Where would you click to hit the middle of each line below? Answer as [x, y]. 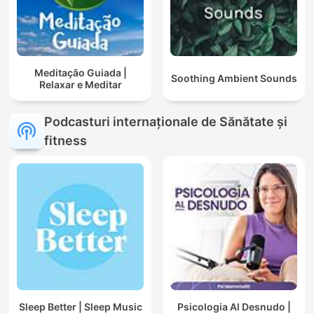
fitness [66, 141]
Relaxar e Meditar [80, 84]
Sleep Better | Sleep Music [80, 306]
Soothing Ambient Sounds [234, 78]
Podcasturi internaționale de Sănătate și [166, 122]
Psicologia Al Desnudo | [234, 306]
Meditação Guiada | [80, 72]
